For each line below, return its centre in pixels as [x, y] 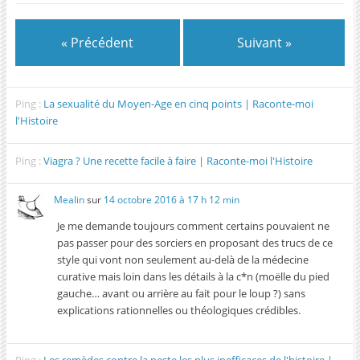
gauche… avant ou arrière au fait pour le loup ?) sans [182, 293]
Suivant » [264, 43]
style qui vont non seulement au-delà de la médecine [183, 260]
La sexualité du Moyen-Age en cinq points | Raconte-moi [179, 104]
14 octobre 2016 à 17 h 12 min [172, 200]
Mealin [70, 200]
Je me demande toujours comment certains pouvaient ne [194, 226]
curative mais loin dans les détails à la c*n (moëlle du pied [194, 276]
